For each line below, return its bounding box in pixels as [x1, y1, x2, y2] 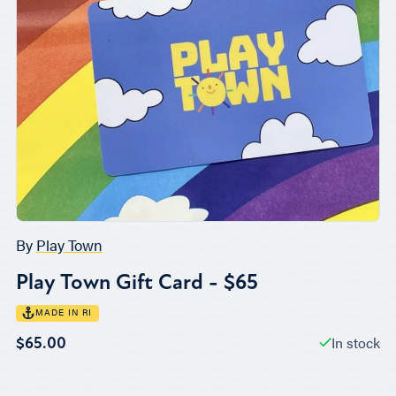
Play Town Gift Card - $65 [16, 269, 258, 295]
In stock [331, 331, 380, 353]
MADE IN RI [35, 305, 93, 318]
